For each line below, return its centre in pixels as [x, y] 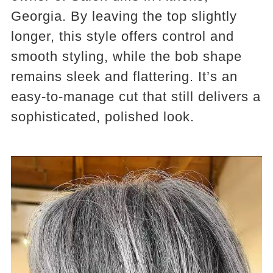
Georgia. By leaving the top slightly [124, 16]
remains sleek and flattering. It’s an [124, 77]
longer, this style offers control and [122, 37]
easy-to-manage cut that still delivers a [136, 97]
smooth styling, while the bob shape [126, 57]
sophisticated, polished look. [102, 117]
